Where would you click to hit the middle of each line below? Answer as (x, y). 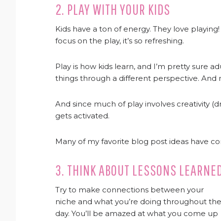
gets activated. (82, 116)
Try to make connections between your (129, 190)
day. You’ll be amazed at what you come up (137, 213)
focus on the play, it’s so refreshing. (120, 41)
